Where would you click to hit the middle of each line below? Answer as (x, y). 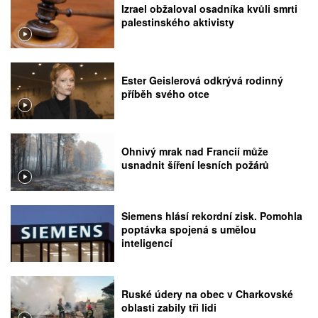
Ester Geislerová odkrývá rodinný (203, 80)
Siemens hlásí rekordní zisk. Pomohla (212, 216)
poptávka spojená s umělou (189, 230)
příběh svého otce (166, 93)
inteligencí (147, 243)
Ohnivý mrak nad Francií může (195, 152)
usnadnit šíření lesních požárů (196, 165)
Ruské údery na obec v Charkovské (208, 294)
